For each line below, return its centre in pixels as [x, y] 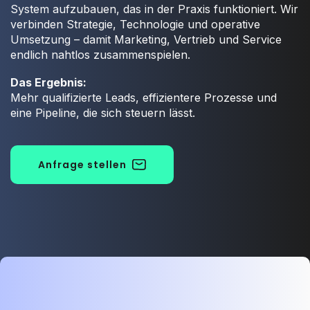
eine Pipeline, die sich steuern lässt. [103, 112]
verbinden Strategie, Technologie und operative [135, 24]
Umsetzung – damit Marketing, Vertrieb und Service [146, 39]
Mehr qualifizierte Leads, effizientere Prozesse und [144, 97]
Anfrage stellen [82, 164]
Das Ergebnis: [48, 82]
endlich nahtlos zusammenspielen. [100, 54]
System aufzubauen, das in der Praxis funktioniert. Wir [154, 9]
